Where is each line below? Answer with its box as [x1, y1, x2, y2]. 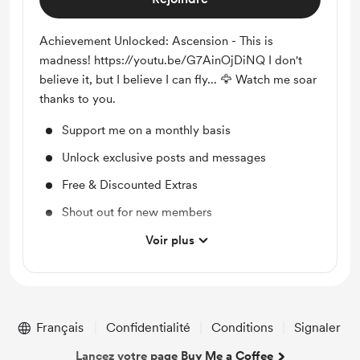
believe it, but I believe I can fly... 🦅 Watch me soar [39, 72, 317, 87]
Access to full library [62, 232, 174, 247]
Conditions [211, 320, 273, 335]
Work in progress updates [62, 314, 201, 329]
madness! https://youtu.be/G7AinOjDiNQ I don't [39, 53, 302, 67]
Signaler [294, 320, 341, 335]
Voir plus [145, 233, 194, 247]
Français [36, 320, 84, 335]
